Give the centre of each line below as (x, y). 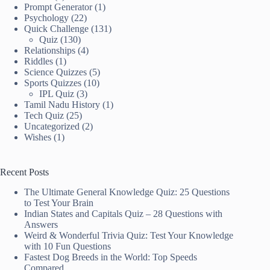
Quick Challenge (56, 29)
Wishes (38, 137)
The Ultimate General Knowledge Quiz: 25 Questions (127, 192)
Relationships (50, 51)
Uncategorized (52, 127)
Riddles (39, 61)
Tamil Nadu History (62, 105)
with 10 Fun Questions (67, 246)
